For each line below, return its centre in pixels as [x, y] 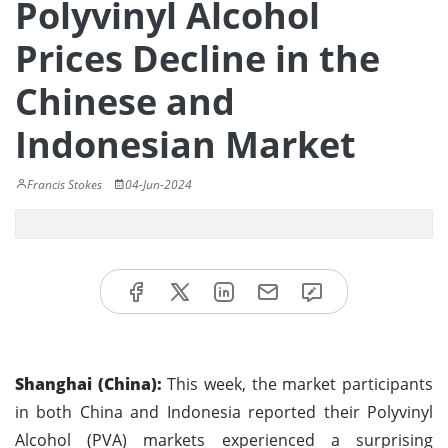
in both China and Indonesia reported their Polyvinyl [224, 411]
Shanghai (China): [88, 383]
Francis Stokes [64, 184]
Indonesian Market [185, 144]
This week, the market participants [297, 383]
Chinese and [125, 101]
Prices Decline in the [197, 58]
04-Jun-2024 [158, 184]
